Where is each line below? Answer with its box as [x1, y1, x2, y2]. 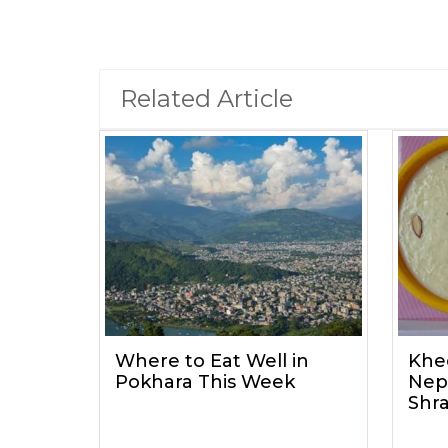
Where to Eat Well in [115, 350, 309, 372]
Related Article [120, 84, 293, 113]
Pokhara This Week [115, 371, 295, 393]
